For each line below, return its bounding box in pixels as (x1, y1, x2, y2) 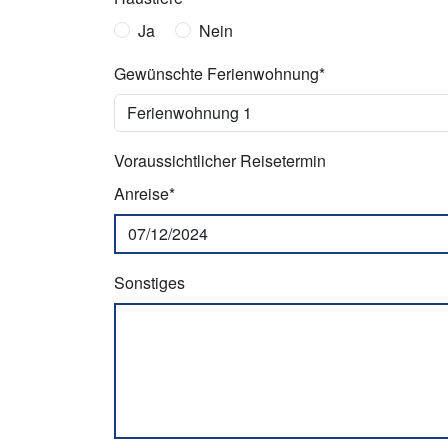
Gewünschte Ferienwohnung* (114, 62, 325, 85)
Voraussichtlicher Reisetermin (114, 149, 326, 172)
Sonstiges (114, 271, 185, 294)
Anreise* (114, 182, 175, 205)
